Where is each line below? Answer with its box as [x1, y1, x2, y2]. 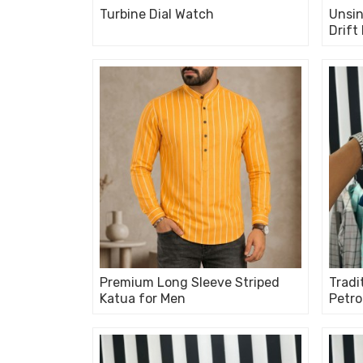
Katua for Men [100, 291, 186, 306]
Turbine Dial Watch [100, 6, 214, 22]
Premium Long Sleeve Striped [100, 275, 280, 290]
